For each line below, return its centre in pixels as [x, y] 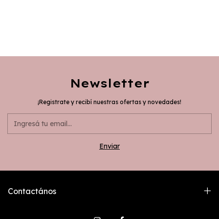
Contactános [32, 191]
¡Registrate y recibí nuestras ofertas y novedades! [109, 102]
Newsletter [109, 83]
